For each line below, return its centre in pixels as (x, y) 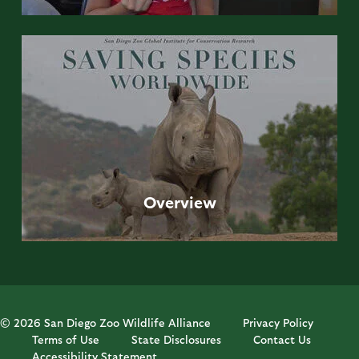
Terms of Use (66, 340)
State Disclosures (176, 340)
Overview (179, 202)
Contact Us (282, 340)
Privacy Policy (278, 323)
